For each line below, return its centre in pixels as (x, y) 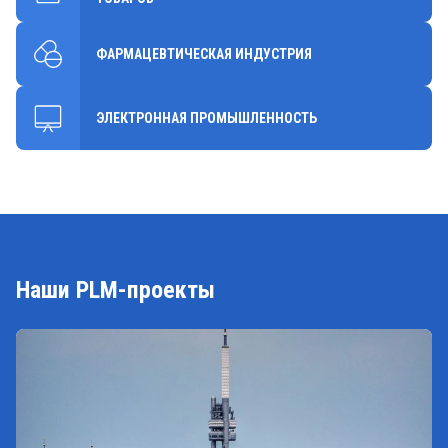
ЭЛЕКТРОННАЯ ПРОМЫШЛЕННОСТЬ (206, 118)
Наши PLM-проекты (115, 290)
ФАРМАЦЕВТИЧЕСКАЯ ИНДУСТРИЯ (204, 54)
